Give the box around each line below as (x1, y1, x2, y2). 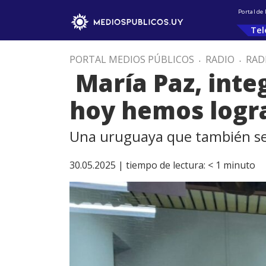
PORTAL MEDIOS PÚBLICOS (69, 53, 194, 66)
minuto (223, 159, 255, 172)
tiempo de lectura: (126, 159, 205, 172)
